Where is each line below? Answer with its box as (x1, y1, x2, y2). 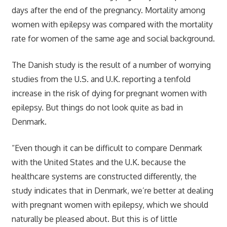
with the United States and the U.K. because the (11, 157, 186, 167)
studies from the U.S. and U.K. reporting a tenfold (11, 73, 191, 84)
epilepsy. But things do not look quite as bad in (11, 102, 183, 112)
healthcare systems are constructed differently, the (11, 171, 197, 181)
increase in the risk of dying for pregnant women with (11, 88, 207, 98)
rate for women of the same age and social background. (11, 33, 215, 44)
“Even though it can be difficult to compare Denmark (11, 142, 202, 153)
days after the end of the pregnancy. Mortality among (11, 5, 205, 15)
